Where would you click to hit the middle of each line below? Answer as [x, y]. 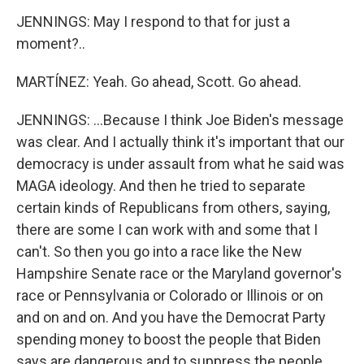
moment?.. [51, 43]
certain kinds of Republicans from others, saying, [173, 207]
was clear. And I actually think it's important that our [180, 141]
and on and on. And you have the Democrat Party [171, 317]
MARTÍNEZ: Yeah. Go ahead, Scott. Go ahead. [159, 81]
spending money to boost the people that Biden [169, 339]
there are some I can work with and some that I [167, 229]
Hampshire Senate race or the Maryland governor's [179, 273]
